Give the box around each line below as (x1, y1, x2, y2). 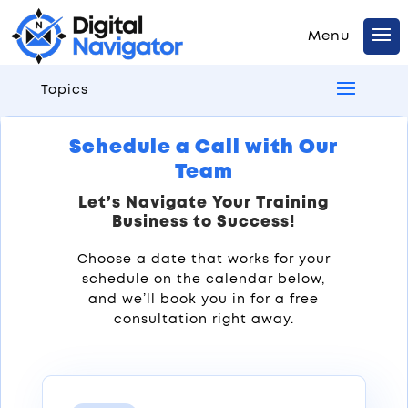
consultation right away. (113, 313, 294, 327)
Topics (40, 84, 88, 97)
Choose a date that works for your (76, 253, 331, 267)
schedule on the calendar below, (82, 273, 326, 287)
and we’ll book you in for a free (88, 293, 320, 307)
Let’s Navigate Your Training (78, 195, 330, 211)
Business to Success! (112, 214, 296, 230)
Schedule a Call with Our (69, 138, 339, 158)
